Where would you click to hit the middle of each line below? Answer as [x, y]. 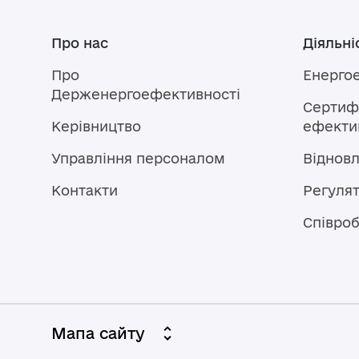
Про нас [80, 43]
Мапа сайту [98, 333]
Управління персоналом [138, 158]
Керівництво [96, 126]
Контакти [85, 190]
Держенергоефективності [146, 94]
